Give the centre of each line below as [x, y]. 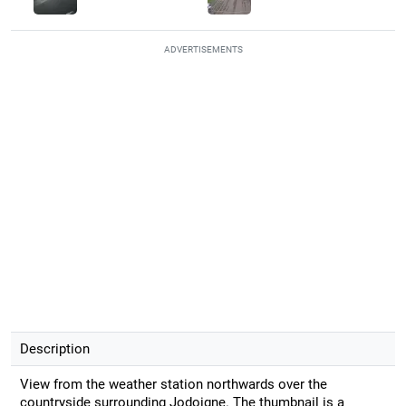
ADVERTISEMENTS [203, 49]
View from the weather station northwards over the [173, 384]
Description [54, 348]
